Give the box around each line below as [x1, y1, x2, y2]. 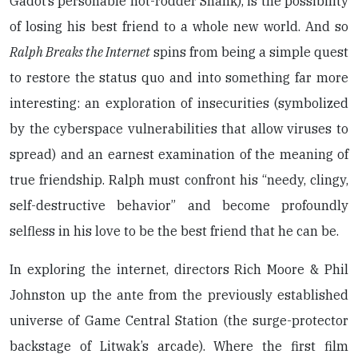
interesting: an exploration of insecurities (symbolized [10, 94, 348, 111]
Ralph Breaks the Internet [10, 43, 150, 60]
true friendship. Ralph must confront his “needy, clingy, [10, 171, 348, 188]
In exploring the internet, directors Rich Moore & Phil [10, 261, 348, 277]
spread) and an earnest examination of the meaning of [10, 145, 348, 162]
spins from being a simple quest [150, 43, 348, 60]
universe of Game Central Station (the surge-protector [10, 312, 348, 328]
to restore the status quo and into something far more [10, 69, 348, 86]
